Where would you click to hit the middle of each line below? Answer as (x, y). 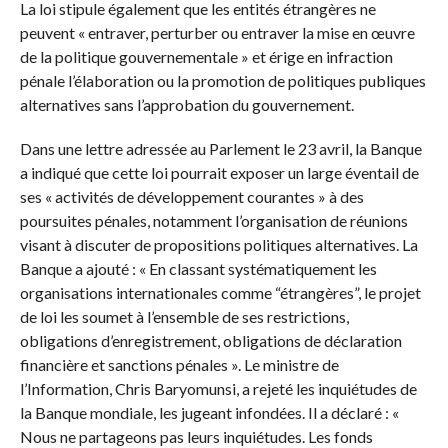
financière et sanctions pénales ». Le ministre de (179, 365)
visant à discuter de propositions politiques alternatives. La (218, 245)
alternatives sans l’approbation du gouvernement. (186, 105)
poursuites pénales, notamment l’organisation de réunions (213, 221)
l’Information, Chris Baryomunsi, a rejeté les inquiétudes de (218, 389)
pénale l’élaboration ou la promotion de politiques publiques (222, 81)
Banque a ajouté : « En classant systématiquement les (198, 269)
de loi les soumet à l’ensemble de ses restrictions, (184, 317)
